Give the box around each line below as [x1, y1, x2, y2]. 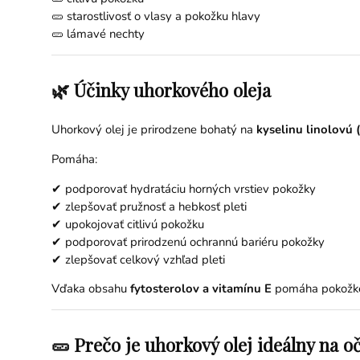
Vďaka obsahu [51, 280, 130, 297]
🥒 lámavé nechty [51, 26, 145, 42]
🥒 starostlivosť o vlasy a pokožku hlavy [51, 8, 260, 24]
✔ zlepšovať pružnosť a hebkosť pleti [51, 198, 247, 215]
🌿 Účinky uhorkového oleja [51, 77, 271, 102]
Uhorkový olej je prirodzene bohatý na [51, 121, 256, 137]
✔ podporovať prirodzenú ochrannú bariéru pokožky [51, 233, 325, 250]
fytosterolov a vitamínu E [129, 280, 272, 297]
